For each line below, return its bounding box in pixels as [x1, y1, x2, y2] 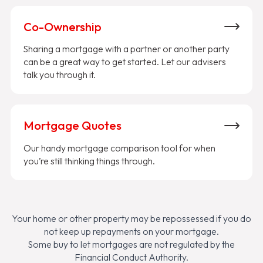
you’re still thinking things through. [23, 154, 155, 167]
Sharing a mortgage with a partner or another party [23, 43, 230, 55]
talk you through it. [23, 69, 96, 81]
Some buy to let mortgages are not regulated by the [28, 238, 235, 250]
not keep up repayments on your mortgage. [44, 225, 219, 237]
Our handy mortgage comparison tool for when [23, 141, 215, 154]
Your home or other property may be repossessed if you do [12, 212, 251, 224]
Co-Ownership [23, 19, 102, 34]
